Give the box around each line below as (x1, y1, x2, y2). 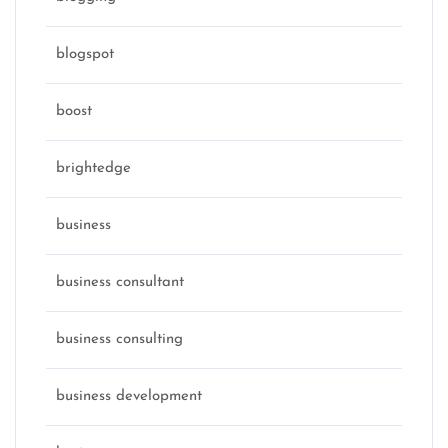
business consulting (56, 331, 183, 347)
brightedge (56, 160, 131, 176)
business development (56, 388, 202, 404)
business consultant (56, 274, 184, 290)
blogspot (56, 46, 114, 62)
